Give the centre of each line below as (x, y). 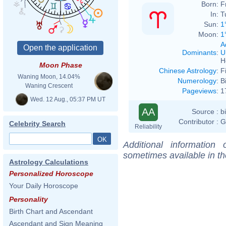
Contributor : (199, 121)
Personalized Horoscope (51, 174)
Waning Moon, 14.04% (49, 77)
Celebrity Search (37, 124)
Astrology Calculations (49, 162)
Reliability (148, 126)
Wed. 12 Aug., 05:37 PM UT (67, 99)
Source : (205, 111)
